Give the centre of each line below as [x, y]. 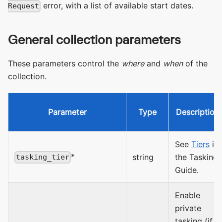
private [188, 208]
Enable [188, 195]
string [143, 157]
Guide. [187, 170]
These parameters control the [65, 64]
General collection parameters [94, 40]
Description [197, 112]
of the [195, 64]
